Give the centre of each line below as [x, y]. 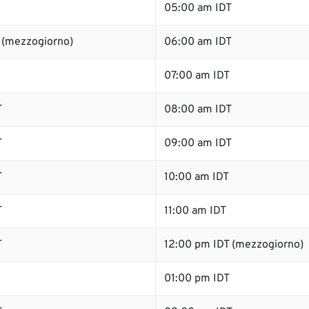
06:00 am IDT [198, 42]
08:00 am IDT [198, 110]
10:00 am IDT [197, 177]
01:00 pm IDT [197, 279]
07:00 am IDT [197, 76]
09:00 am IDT [198, 143]
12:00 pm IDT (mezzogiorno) [234, 245]
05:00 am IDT [198, 8]
